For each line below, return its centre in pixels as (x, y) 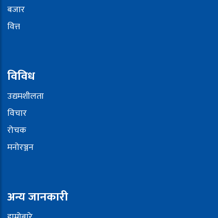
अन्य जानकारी (38, 197)
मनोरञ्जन (20, 148)
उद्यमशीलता (26, 97)
